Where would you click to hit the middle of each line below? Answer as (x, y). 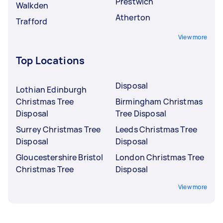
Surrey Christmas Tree (58, 129)
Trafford (32, 21)
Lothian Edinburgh (52, 90)
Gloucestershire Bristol (60, 157)
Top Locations (50, 60)
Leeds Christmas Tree (156, 129)
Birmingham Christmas (159, 102)
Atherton (133, 17)
